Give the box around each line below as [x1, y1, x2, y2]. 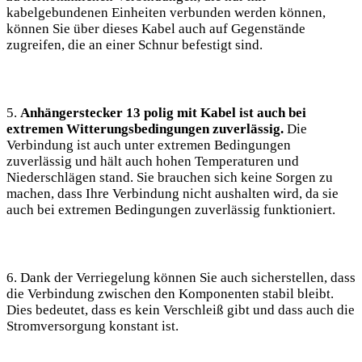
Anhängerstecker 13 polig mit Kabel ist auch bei [20, 105, 306, 121]
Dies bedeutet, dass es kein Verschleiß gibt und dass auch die [6, 302, 355, 318]
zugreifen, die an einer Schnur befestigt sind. [6, 37, 263, 53]
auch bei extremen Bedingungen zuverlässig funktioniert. [6, 202, 335, 218]
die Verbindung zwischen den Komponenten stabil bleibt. [6, 286, 334, 302]
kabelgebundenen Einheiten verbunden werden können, [6, 5, 326, 21]
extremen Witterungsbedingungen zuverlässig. [6, 121, 284, 137]
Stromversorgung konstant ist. [6, 318, 179, 335]
